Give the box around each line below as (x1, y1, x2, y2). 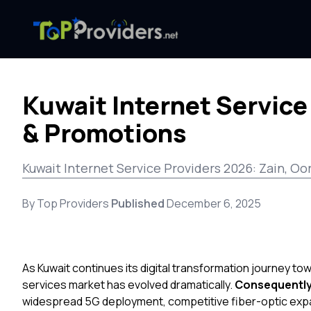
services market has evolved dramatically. (22, 277, 235, 292)
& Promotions (22, 116, 187, 150)
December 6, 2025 (167, 196, 261, 211)
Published (111, 196, 167, 211)
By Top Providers (22, 196, 111, 211)
